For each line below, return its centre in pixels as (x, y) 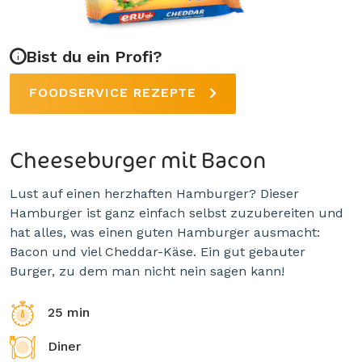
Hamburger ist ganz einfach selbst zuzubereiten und (177, 213)
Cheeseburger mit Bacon (138, 159)
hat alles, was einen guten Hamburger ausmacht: (165, 232)
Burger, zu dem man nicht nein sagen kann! (147, 271)
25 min (69, 312)
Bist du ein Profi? (94, 57)
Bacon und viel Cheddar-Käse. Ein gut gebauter (158, 252)
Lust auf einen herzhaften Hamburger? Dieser (154, 194)
